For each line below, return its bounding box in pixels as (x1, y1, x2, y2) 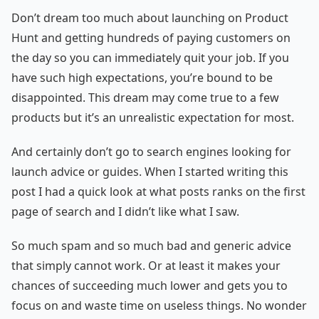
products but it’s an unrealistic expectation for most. (11, 110, 294, 126)
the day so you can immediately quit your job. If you (11, 50, 289, 66)
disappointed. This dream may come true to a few (11, 90, 279, 106)
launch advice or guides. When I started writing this (11, 164, 288, 180)
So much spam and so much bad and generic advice (11, 238, 291, 254)
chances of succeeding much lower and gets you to (11, 278, 288, 294)
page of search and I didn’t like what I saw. (11, 204, 239, 220)
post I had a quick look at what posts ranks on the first (11, 184, 305, 200)
